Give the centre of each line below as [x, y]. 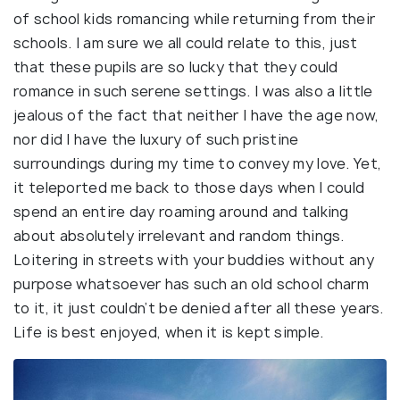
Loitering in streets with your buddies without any [194, 259]
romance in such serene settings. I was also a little [193, 91]
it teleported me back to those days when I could [189, 187]
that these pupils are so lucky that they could [176, 67]
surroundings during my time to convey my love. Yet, [198, 163]
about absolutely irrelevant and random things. [179, 235]
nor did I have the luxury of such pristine [156, 139]
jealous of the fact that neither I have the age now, [196, 115]
